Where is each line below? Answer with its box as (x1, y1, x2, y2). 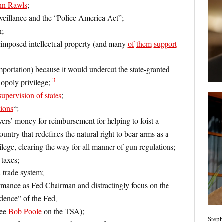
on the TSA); (41, 206, 84, 216)
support (153, 38, 177, 49)
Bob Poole (8, 206, 42, 216)
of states (36, 90, 61, 100)
